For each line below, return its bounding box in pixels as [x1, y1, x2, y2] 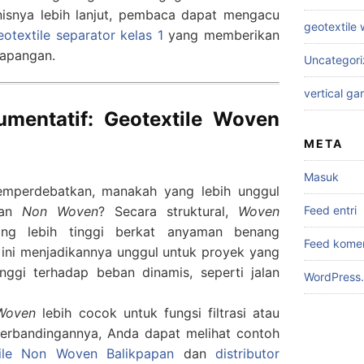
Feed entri [304, 202, 357, 217]
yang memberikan [162, 26, 279, 43]
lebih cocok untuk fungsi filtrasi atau [36, 305, 280, 322]
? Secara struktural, [98, 203, 238, 220]
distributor [215, 345, 279, 362]
